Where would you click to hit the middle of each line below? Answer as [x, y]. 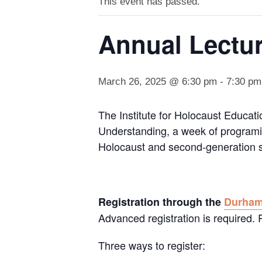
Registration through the [161, 202]
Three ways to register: [152, 245]
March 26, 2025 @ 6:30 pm [158, 82]
